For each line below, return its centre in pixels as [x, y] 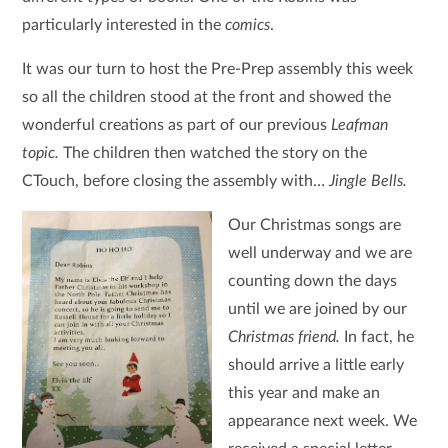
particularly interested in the [124, 25]
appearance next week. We [322, 421]
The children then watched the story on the [215, 153]
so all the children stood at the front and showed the [207, 97]
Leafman [360, 125]
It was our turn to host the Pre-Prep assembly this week [218, 69]
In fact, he [378, 337]
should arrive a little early [315, 365]
